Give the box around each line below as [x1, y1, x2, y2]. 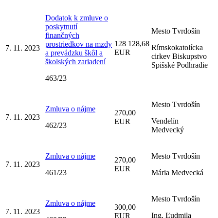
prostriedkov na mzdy [45, 39, 112, 48]
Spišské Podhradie [151, 60, 208, 69]
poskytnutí [45, 22, 77, 31]
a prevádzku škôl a [45, 48, 103, 57]
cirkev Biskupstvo [151, 52, 207, 60]
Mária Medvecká [151, 168, 203, 177]
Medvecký [151, 125, 184, 134]
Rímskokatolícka [151, 43, 203, 52]
